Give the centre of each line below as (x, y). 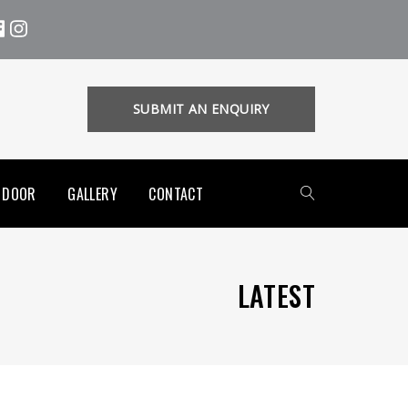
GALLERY (93, 194)
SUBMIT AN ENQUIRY (201, 109)
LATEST (276, 296)
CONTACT (176, 194)
